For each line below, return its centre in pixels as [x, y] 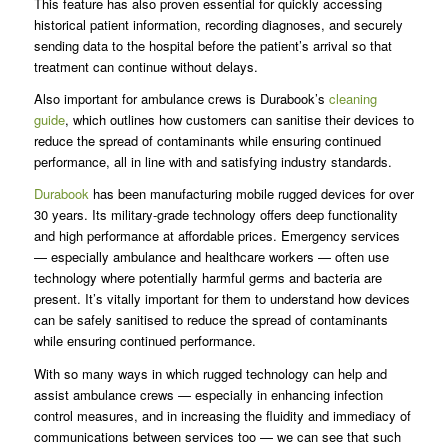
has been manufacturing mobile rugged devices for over [251, 194]
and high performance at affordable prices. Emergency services [216, 236]
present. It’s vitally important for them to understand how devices [221, 299]
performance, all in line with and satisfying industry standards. [212, 162]
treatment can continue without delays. [145, 67]
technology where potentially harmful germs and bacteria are [207, 278]
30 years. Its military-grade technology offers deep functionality [215, 215]
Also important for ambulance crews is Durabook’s [181, 99]
